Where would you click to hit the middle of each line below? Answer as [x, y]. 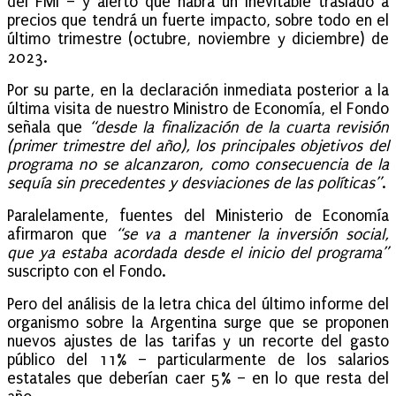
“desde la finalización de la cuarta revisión [239, 127]
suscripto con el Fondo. [87, 271]
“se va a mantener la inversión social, [251, 234]
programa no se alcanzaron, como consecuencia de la [198, 164]
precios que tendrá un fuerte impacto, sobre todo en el [198, 20]
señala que [48, 127]
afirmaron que [61, 234]
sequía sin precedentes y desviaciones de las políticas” [194, 183]
